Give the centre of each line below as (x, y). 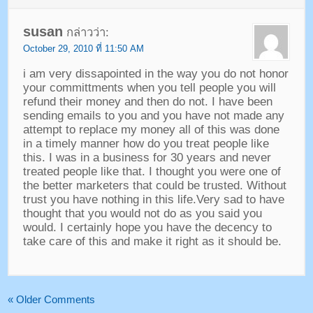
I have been (242, 102)
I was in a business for (108, 158)
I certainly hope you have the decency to (166, 228)
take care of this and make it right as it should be (150, 242)
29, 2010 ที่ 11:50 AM (99, 48)
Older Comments (56, 299)
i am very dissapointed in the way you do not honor (155, 74)
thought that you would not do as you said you (142, 214)
